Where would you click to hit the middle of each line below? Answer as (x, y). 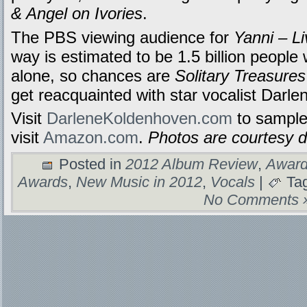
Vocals (233, 182)
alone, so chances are (93, 75)
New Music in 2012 (139, 182)
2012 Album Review (192, 164)
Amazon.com (91, 138)
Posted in (90, 164)
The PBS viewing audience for (122, 37)
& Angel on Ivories (77, 14)
